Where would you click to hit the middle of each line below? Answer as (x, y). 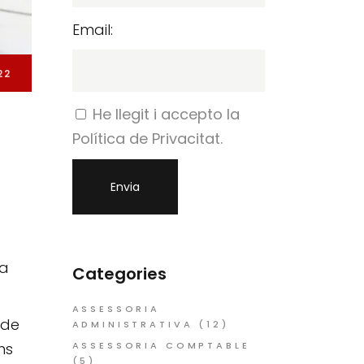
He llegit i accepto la (166, 114)
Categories (119, 274)
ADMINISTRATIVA (132, 324)
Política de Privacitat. (147, 139)
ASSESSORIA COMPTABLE (161, 345)
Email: (92, 30)
